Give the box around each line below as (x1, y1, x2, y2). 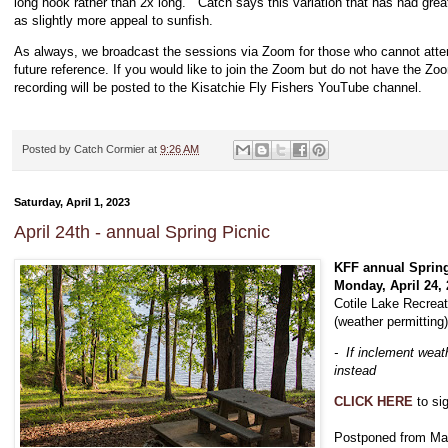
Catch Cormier (74, 143, 145, 156)
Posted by (22, 143, 74, 156)
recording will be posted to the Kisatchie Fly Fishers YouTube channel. (14, 79, 422, 95)
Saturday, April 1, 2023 (14, 196, 130, 209)
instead (334, 363, 377, 379)
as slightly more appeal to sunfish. (14, 12, 217, 28)
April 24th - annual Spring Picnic (14, 221, 270, 242)
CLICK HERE (334, 394, 414, 410)
